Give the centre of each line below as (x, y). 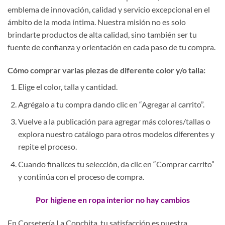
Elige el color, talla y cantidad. (68, 87)
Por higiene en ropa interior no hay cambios (113, 199)
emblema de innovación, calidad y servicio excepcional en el (109, 10)
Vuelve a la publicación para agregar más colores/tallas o (114, 122)
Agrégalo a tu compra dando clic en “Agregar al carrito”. (111, 104)
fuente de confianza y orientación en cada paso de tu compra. (111, 47)
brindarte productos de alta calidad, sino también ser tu (102, 35)
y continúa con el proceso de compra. (81, 176)
